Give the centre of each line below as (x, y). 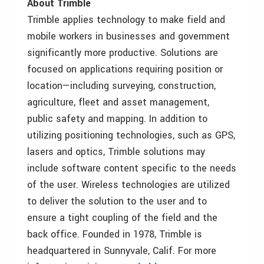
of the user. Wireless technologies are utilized (128, 185)
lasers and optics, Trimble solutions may (116, 152)
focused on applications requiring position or (125, 69)
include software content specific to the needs (132, 168)
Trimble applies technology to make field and (126, 20)
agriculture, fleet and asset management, (118, 102)
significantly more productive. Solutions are (123, 53)
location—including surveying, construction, (121, 86)
